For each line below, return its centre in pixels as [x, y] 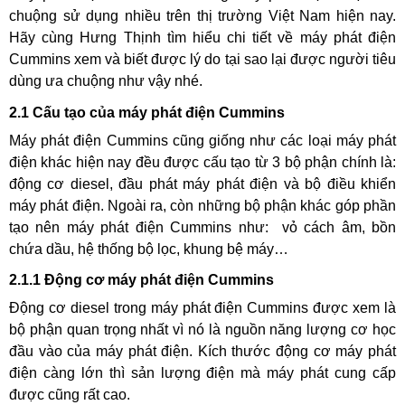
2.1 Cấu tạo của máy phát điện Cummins [147, 112]
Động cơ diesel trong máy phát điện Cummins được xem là [202, 307]
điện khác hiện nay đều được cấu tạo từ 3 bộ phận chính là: [202, 162]
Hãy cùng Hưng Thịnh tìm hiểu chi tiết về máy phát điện [202, 37]
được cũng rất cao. [71, 394]
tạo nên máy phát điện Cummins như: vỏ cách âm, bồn [202, 227]
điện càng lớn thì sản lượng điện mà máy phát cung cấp [202, 372]
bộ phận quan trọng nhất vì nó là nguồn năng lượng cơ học [202, 329]
